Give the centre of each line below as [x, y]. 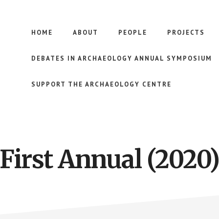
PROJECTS [186, 33]
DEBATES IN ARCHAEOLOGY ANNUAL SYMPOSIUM [122, 58]
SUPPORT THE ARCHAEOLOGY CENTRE [101, 84]
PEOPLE [133, 33]
